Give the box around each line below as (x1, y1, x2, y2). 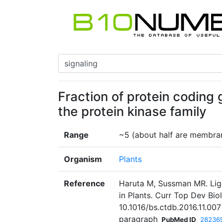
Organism (64, 154, 102, 165)
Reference (64, 178, 105, 189)
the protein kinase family (58, 104, 207, 119)
